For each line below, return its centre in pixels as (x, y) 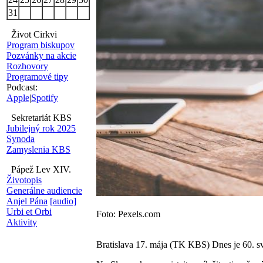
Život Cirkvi (32, 34)
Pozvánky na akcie (41, 55)
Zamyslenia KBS (38, 149)
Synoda (21, 139)
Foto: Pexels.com (128, 214)
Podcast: (22, 87)
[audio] (63, 201)
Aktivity (22, 222)
